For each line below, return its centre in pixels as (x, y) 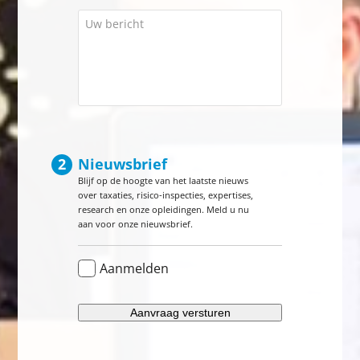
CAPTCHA (105, 297)
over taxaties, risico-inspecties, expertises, (166, 195)
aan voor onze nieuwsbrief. (136, 224)
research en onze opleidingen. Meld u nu (164, 209)
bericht (98, 31)
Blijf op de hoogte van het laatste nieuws (164, 180)
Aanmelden (135, 268)
